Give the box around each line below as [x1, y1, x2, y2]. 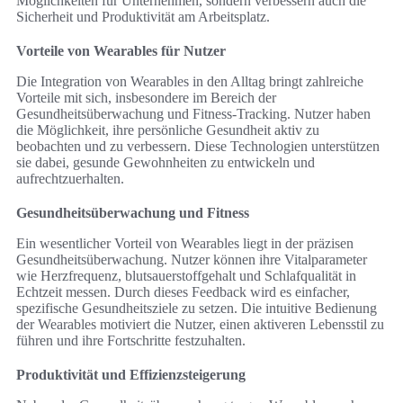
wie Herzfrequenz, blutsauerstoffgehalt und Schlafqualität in [16, 268, 356, 284]
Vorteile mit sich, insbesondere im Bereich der [16, 90, 276, 106]
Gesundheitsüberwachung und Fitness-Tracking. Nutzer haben [16, 106, 371, 122]
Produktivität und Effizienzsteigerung [16, 367, 246, 383]
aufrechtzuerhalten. [16, 171, 124, 187]
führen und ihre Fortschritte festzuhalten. [16, 333, 246, 349]
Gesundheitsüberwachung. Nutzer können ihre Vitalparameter [16, 252, 367, 268]
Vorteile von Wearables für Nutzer [16, 43, 226, 59]
